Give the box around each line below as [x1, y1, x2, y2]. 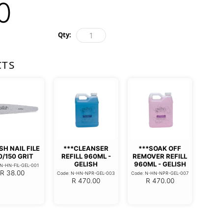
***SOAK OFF [138, 144, 182, 152]
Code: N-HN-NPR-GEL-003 [57, 170, 115, 176]
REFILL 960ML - [61, 152, 111, 160]
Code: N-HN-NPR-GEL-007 [131, 170, 189, 176]
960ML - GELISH [134, 160, 186, 168]
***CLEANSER [63, 144, 109, 152]
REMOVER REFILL [133, 152, 188, 160]
